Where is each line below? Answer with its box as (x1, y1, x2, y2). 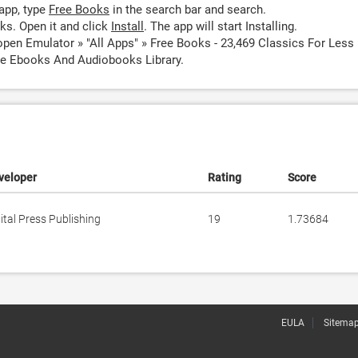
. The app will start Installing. (144, 19, 297, 34)
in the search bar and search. (109, 2, 266, 17)
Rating (208, 171, 241, 184)
